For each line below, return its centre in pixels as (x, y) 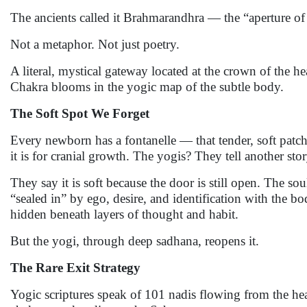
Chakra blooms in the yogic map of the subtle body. (147, 87)
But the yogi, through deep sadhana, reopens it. (135, 241)
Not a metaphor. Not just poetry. (95, 44)
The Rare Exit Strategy (75, 268)
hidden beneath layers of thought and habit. (124, 214)
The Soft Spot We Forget (80, 113)
